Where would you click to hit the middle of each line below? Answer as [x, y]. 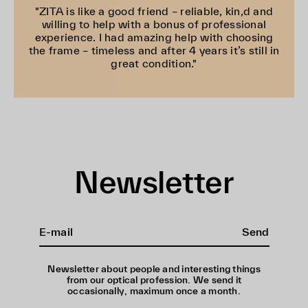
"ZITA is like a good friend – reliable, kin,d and [154, 11]
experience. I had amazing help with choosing [154, 37]
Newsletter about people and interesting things [154, 269]
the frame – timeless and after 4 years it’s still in [154, 51]
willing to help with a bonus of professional [154, 24]
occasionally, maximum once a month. [154, 291]
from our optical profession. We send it [154, 280]
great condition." [154, 64]
